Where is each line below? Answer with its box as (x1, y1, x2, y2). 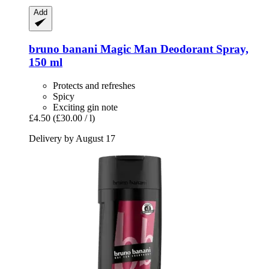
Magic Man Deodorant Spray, (97, 43, 249, 56)
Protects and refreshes (53, 80, 135, 91)
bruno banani (29, 43, 97, 56)
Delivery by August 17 (29, 133, 115, 144)
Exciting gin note (53, 101, 118, 112)
